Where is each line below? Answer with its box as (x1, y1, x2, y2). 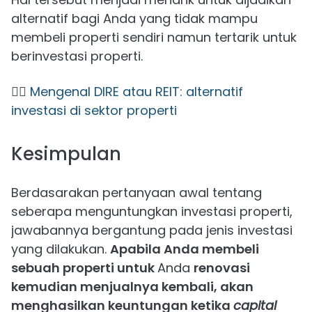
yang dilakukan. (11, 240, 110, 258)
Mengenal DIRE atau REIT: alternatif (30, 83, 243, 101)
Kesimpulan (11, 141, 121, 167)
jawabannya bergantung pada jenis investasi (11, 221, 292, 240)
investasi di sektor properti (11, 102, 177, 120)
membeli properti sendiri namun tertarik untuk (11, 29, 297, 47)
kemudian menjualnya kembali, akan (11, 278, 253, 296)
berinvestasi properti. (11, 47, 143, 65)
